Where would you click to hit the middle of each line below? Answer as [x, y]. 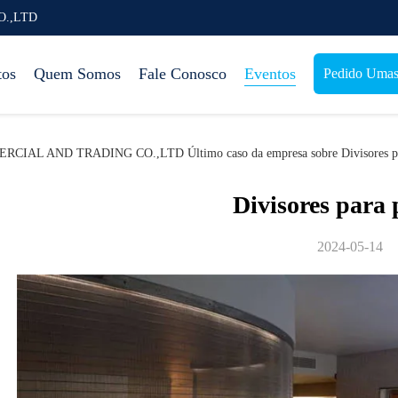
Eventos [270, 74]
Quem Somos [77, 74]
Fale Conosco [183, 74]
